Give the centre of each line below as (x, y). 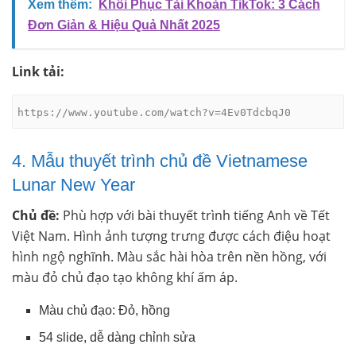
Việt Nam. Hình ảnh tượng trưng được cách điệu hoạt (171, 236)
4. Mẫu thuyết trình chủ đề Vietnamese (160, 161)
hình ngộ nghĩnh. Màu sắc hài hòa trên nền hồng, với (169, 257)
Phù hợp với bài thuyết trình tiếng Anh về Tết (195, 216)
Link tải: (38, 72)
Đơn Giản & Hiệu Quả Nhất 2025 (124, 25)
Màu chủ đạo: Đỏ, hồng (105, 311)
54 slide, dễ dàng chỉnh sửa (118, 338)
